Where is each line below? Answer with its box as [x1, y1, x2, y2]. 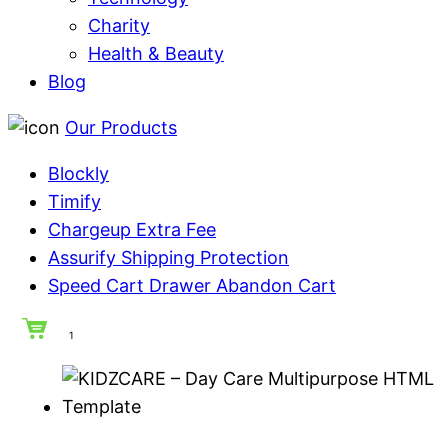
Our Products [65, 117, 177, 139]
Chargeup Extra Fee [48, 219, 216, 241]
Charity [88, 15, 150, 37]
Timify [48, 191, 101, 213]
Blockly [48, 163, 109, 185]
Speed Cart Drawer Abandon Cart [48, 275, 336, 297]
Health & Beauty [88, 43, 224, 65]
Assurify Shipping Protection [48, 247, 289, 269]
